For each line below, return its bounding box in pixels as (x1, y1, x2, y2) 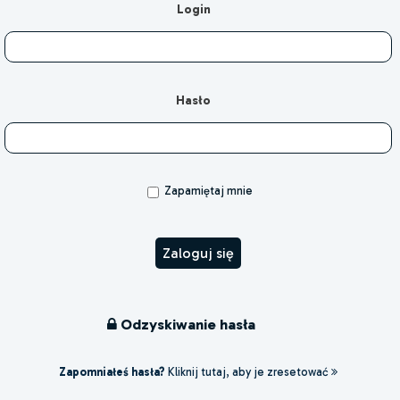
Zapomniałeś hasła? (58, 365, 165, 379)
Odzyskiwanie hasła (117, 314, 256, 333)
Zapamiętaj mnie (161, 184, 253, 198)
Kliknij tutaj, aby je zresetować (164, 365, 331, 379)
